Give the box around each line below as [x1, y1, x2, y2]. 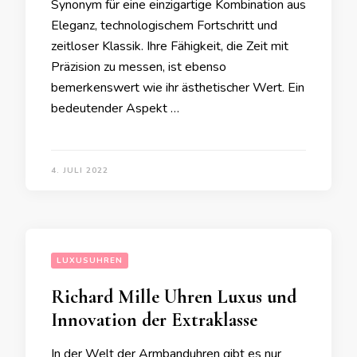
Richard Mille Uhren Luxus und [51, 285, 296, 308]
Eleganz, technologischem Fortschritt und [51, 17, 277, 34]
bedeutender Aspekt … [51, 100, 179, 117]
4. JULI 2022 [51, 165, 108, 176]
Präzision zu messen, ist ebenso [51, 58, 226, 76]
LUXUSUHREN [57, 255, 123, 266]
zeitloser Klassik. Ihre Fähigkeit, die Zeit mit [51, 37, 288, 55]
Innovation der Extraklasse [51, 308, 257, 331]
